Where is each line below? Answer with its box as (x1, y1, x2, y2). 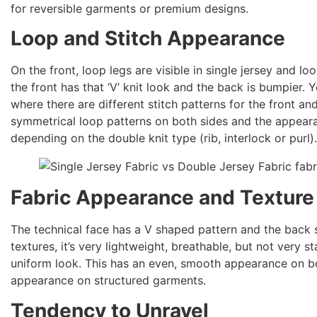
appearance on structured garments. (11, 273, 207, 288)
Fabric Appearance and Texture (11, 185, 315, 210)
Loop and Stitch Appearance (11, 26, 286, 51)
